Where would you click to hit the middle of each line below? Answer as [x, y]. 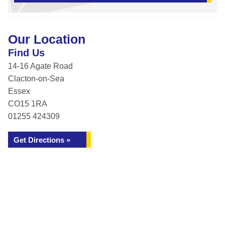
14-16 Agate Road [40, 66]
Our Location [47, 39]
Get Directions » [42, 140]
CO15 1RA [28, 104]
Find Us [26, 53]
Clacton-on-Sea [36, 79]
